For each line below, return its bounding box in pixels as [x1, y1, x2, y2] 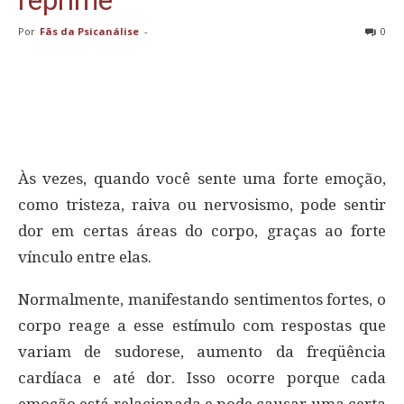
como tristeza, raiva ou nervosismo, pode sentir [18, 196, 386, 215]
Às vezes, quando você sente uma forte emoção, [18, 170, 386, 188]
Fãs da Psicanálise [40, 24, 139, 39]
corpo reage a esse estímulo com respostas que [18, 317, 386, 335]
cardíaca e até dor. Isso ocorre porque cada [18, 369, 386, 388]
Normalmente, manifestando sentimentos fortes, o [18, 290, 386, 309]
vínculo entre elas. [18, 248, 151, 267]
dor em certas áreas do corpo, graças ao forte [18, 222, 386, 241]
